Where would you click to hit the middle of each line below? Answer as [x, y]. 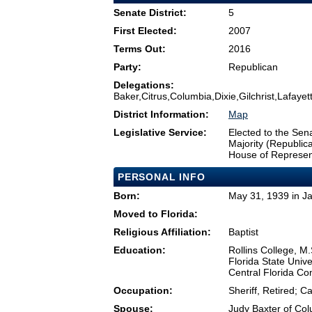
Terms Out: [140, 49]
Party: [127, 67]
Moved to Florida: [156, 214]
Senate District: [150, 13]
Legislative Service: [160, 133]
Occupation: [143, 291]
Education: [140, 250]
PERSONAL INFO [162, 177]
